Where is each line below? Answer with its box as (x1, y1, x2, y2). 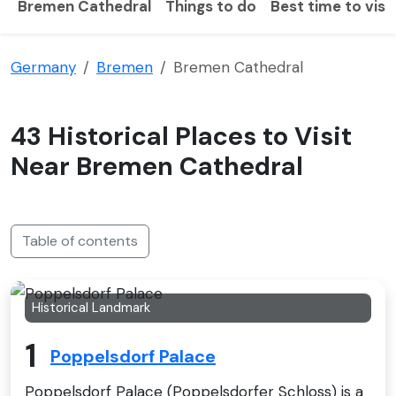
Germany (11, 57, 76, 77)
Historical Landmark (32, 298, 150, 316)
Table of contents (22, 231, 138, 250)
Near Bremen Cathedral (11, 149, 303, 183)
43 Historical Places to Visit (11, 119, 352, 153)
